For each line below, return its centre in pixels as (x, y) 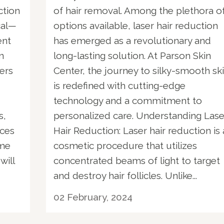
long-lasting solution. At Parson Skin (132, 55)
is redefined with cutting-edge (119, 85)
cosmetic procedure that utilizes (125, 145)
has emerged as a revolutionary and (132, 40)
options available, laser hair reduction (136, 25)
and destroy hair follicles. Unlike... (125, 175)
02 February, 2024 (93, 197)
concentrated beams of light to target (137, 160)
